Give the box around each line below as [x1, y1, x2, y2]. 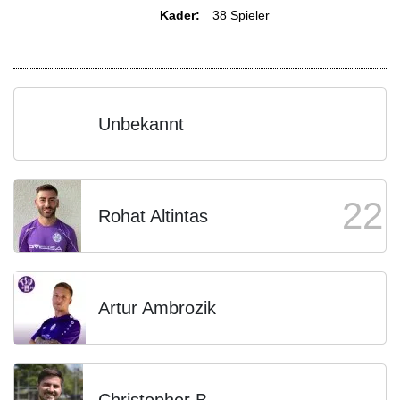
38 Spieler [212, 8, 270, 22]
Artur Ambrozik [98, 298, 216, 318]
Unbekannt [98, 114, 184, 134]
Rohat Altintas [98, 206, 208, 226]
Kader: [160, 8, 200, 22]
